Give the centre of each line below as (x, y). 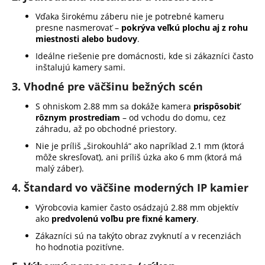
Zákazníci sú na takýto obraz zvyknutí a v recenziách (138, 236)
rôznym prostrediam (78, 118)
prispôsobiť (217, 106)
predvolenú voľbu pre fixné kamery (124, 219)
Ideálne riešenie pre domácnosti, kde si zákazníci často (144, 56)
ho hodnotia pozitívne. (80, 247)
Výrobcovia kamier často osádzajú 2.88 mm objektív (137, 208)
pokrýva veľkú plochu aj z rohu (185, 28)
